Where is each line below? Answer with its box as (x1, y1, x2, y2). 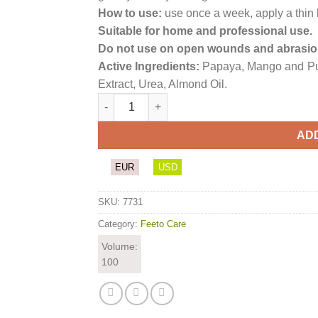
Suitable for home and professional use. (98, 24, 313, 37)
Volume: (102, 240, 138, 252)
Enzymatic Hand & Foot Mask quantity (97, 94, 283, 106)
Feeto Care (141, 218, 187, 229)
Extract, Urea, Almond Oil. (98, 77, 228, 90)
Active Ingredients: (98, 60, 200, 72)
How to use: (98, 6, 163, 19)
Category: (98, 218, 141, 229)
